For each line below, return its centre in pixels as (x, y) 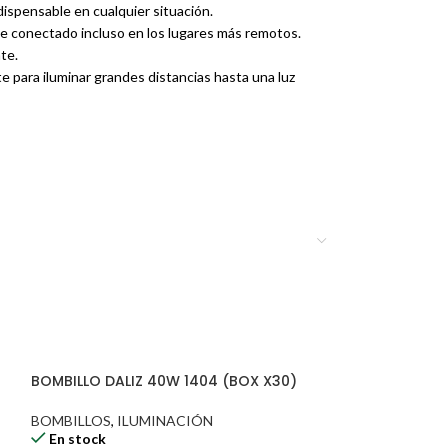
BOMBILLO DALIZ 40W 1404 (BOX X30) (163, 381)
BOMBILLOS (70, 420)
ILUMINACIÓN (164, 420)
